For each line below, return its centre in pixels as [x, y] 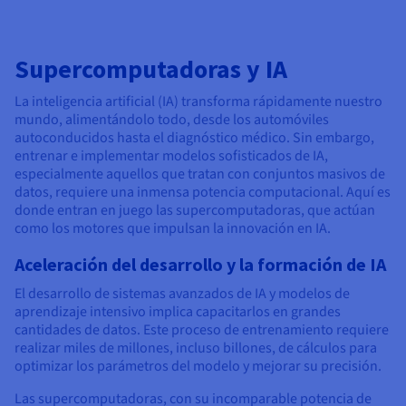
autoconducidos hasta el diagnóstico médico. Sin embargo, [194, 138]
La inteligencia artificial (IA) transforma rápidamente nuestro [198, 102]
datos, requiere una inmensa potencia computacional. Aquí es [203, 193]
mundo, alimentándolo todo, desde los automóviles [172, 120]
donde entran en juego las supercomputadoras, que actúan [195, 211]
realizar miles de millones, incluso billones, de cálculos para [196, 348]
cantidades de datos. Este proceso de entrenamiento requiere [202, 330]
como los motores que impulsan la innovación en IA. [173, 229]
